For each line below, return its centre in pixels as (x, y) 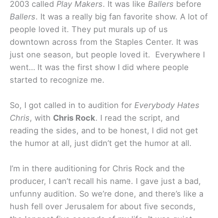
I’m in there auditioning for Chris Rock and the (97, 169)
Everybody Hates (167, 105)
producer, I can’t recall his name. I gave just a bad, (105, 181)
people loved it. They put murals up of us (89, 29)
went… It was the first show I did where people (99, 67)
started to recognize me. (57, 80)
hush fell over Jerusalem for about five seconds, (103, 207)
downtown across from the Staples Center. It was (104, 42)
